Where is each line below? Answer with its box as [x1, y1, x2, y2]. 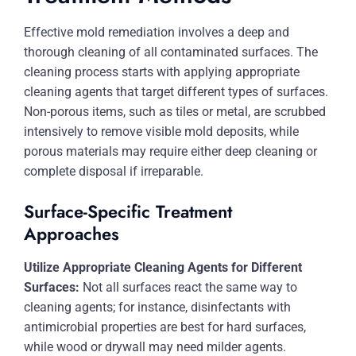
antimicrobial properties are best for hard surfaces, [24, 319, 306, 335]
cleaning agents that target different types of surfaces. [24, 84, 328, 99]
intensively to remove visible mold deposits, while [24, 124, 299, 139]
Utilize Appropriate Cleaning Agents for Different [24, 260, 302, 275]
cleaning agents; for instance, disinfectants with [24, 300, 291, 315]
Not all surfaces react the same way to [79, 280, 297, 295]
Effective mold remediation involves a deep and [24, 25, 289, 40]
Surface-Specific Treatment [24, 199, 232, 224]
